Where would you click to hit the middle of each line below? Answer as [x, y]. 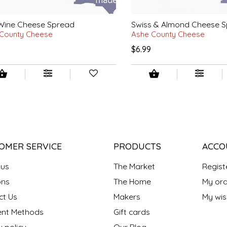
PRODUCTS [137, 146]
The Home [132, 181]
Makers [127, 196]
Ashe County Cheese [168, 34]
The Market [134, 166]
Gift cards [131, 212]
